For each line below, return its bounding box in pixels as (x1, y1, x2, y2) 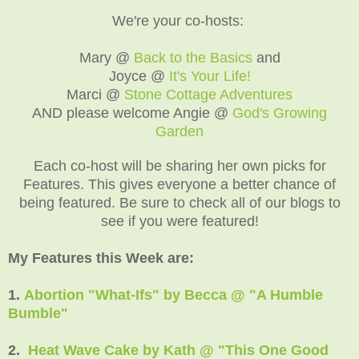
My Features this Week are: (8, 249, 194, 266)
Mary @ (79, 49, 134, 66)
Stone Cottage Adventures (124, 86, 292, 103)
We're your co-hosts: (111, 12, 248, 29)
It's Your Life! (168, 67, 251, 84)
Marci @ (67, 86, 124, 103)
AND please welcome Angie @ (32, 104, 232, 121)
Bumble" (8, 305, 68, 321)
